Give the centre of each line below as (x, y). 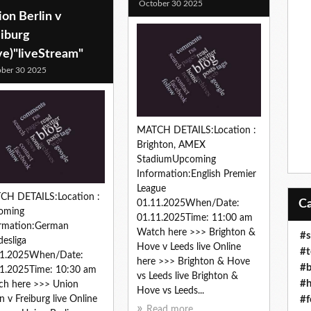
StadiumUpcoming (176, 160)
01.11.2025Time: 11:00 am (195, 218)
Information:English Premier (196, 175)
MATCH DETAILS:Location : (196, 131)
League (151, 189)
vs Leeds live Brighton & (187, 277)
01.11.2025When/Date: (188, 204)
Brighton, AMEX (171, 145)
